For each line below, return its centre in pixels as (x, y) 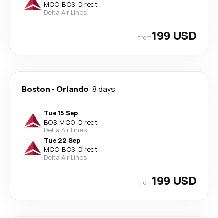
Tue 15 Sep (61, 113)
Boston (36, 89)
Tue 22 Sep (62, 140)
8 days (104, 89)
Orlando (73, 89)
